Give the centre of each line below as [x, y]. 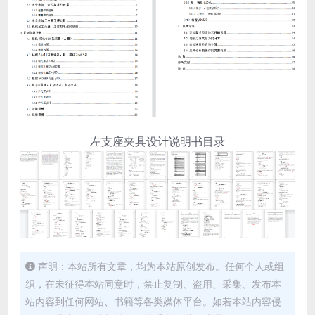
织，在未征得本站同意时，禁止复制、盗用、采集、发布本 [153, 283]
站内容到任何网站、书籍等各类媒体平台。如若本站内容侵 [153, 301]
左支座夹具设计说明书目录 [157, 142]
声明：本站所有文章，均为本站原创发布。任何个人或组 [161, 266]
